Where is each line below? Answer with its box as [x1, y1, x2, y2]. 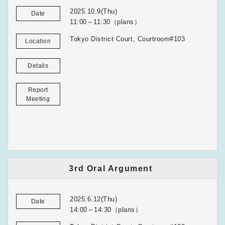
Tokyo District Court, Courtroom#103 [70, 35, 185, 43]
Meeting [26, 95, 50, 102]
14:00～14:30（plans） [70, 206, 142, 214]
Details [28, 62, 49, 69]
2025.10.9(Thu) [70, 8, 118, 16]
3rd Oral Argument [69, 164, 153, 173]
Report [28, 86, 48, 93]
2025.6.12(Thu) [70, 195, 118, 203]
